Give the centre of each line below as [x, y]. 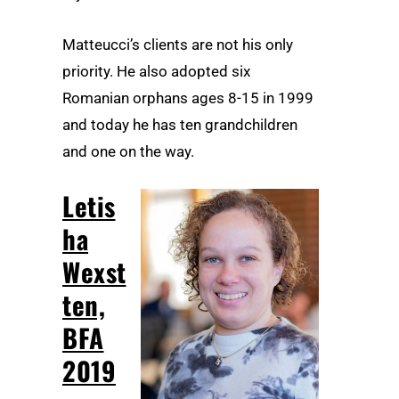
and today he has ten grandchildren [180, 125]
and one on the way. [128, 152]
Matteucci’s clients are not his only [178, 45]
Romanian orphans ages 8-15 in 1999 [188, 98]
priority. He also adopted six [156, 72]
